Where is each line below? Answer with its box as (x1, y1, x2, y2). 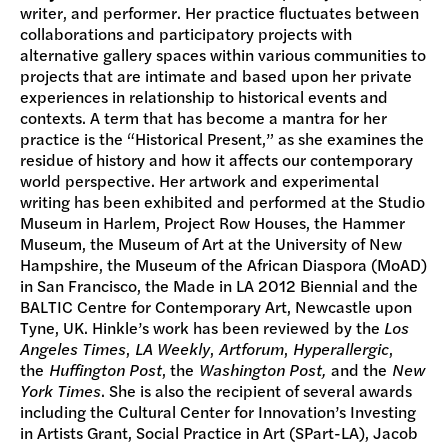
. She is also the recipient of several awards (101, 378, 412, 402)
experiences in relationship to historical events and (20, 84, 388, 108)
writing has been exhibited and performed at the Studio (20, 189, 425, 213)
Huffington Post (49, 357, 162, 381)
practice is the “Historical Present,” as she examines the (20, 126, 424, 150)
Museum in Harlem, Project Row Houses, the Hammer (20, 210, 405, 234)
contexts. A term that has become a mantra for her (20, 105, 387, 129)
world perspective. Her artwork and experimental (20, 168, 379, 192)
